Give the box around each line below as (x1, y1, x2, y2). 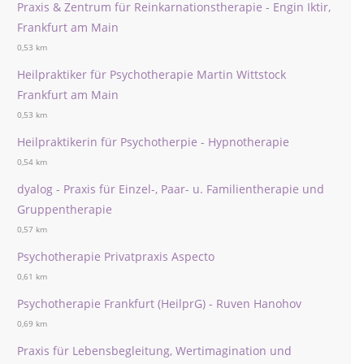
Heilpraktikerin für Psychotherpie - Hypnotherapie (17, 134, 289, 149)
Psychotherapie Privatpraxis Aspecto (17, 249, 214, 264)
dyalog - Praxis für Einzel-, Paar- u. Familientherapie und (17, 181, 324, 197)
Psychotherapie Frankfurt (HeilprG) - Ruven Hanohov (17, 296, 301, 311)
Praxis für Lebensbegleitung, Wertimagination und (17, 343, 292, 358)
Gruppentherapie (17, 201, 112, 217)
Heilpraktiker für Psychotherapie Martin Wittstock (17, 67, 286, 82)
